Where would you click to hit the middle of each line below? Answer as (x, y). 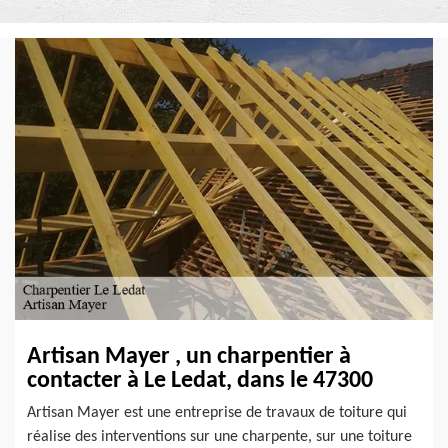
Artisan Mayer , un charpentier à (189, 357)
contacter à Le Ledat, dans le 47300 (200, 381)
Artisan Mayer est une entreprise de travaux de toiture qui (217, 413)
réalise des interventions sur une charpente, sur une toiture (219, 437)
